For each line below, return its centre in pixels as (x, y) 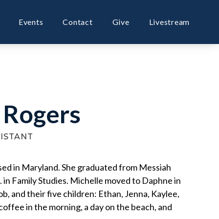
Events (31, 22)
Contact (78, 22)
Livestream (169, 22)
